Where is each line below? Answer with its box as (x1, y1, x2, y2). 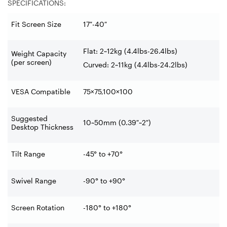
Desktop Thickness (11, 123, 73, 131)
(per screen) (11, 58, 52, 66)
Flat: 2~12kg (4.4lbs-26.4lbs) (83, 47, 177, 55)
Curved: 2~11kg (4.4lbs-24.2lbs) (83, 60, 187, 69)
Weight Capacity (11, 49, 66, 58)
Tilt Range (11, 149, 45, 158)
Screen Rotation (11, 203, 64, 212)
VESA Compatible (11, 87, 70, 96)
